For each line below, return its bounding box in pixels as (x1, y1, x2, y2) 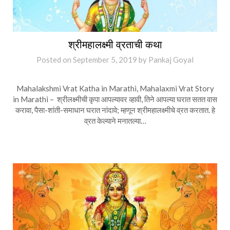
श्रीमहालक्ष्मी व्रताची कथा (68, 38, 162, 51)
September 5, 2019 (73, 55, 137, 64)
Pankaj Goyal (148, 55, 194, 64)
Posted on (36, 55, 73, 64)
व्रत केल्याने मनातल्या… (84, 116, 146, 125)
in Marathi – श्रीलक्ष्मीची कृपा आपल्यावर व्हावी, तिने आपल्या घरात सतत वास (13, 94, 217, 104)
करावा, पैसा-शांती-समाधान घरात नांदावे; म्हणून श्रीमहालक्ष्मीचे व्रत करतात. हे (15, 105, 215, 114)
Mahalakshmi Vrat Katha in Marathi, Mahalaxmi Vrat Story (16, 83, 214, 93)
